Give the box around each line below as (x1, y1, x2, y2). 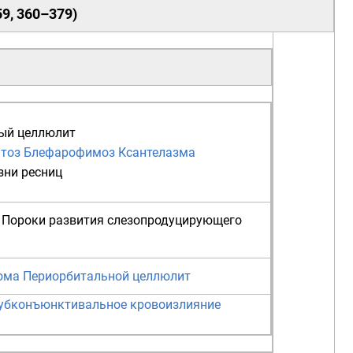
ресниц (21, 165, 62, 180)
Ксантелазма (118, 145, 195, 161)
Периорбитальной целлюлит (23, 269, 191, 284)
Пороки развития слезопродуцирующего (2, 213, 242, 229)
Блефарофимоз (24, 145, 115, 161)
